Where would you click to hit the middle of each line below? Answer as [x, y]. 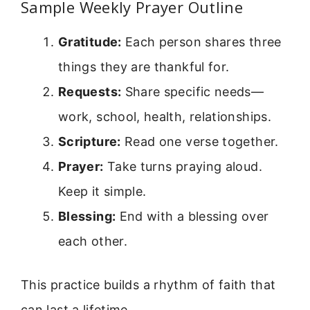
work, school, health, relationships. [165, 117]
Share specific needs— [193, 92]
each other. [93, 241]
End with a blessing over [192, 217]
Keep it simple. [102, 192]
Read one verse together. [200, 142]
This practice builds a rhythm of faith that [148, 285]
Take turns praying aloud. [183, 167]
